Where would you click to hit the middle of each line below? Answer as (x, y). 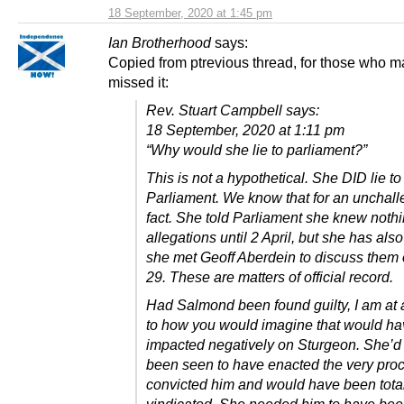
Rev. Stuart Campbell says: (233, 110)
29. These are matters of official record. (270, 277)
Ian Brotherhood (160, 43)
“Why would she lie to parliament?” (257, 150)
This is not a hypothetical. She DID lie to (274, 178)
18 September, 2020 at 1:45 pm (190, 14)
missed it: (138, 83)
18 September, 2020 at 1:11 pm (245, 130)
